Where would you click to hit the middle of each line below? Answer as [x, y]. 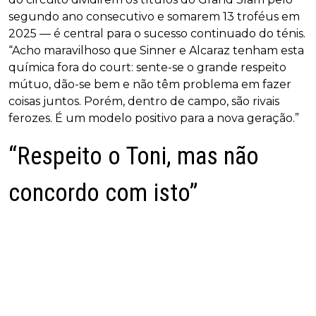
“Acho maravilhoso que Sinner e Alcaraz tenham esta [156, 50]
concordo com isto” [103, 193]
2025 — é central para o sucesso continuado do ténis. [157, 33]
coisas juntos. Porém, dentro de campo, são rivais [144, 101]
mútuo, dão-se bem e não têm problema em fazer [150, 84]
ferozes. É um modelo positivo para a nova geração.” [154, 118]
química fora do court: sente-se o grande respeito [147, 67]
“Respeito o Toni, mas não [134, 156]
